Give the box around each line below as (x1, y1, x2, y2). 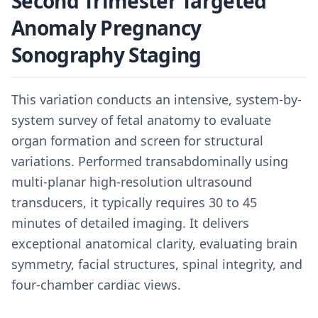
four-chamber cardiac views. (11, 276, 181, 293)
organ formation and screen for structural (11, 132, 263, 149)
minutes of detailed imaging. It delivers (11, 214, 249, 231)
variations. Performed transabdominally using (11, 153, 288, 170)
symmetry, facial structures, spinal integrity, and (11, 256, 302, 273)
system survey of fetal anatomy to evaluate (11, 111, 271, 128)
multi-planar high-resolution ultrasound (11, 173, 252, 190)
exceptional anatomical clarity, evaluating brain (11, 235, 297, 252)
